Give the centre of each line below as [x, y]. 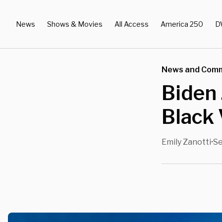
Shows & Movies [75, 24]
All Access [132, 24]
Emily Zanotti [186, 142]
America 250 [182, 24]
